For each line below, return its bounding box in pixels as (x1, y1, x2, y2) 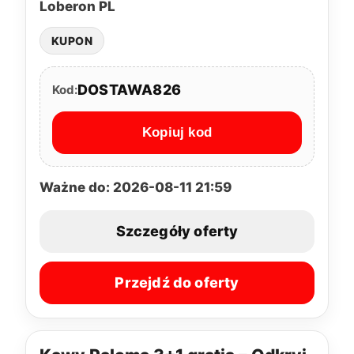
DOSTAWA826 (77, 81, 181, 98)
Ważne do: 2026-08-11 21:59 (40, 179, 232, 195)
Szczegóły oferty (115, 223, 239, 240)
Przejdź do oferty (115, 274, 239, 292)
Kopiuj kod (142, 125, 212, 141)
